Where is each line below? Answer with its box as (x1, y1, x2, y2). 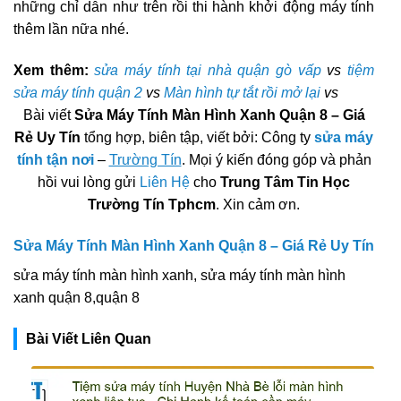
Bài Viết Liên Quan (26, 330, 151, 346)
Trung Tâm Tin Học (220, 175, 350, 191)
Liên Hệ (140, 175, 190, 191)
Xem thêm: (13, 63, 89, 79)
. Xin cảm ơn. (216, 197, 300, 213)
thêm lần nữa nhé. (13, 21, 129, 38)
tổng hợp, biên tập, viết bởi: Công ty (84, 130, 314, 146)
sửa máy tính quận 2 (13, 85, 142, 101)
